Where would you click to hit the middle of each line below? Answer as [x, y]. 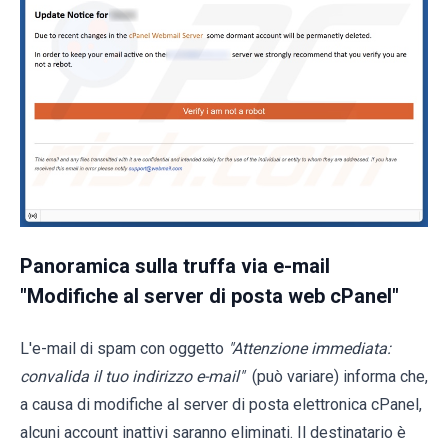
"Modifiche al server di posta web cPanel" [209, 295]
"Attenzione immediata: [309, 348]
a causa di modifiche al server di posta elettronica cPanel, [221, 404]
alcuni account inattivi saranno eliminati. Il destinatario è [213, 432]
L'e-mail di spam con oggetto [124, 348]
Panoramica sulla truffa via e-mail [175, 265]
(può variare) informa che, [338, 376]
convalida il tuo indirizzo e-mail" [132, 376]
